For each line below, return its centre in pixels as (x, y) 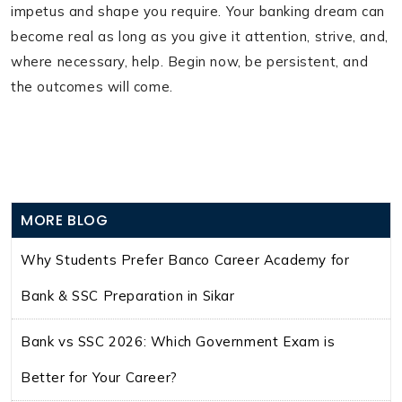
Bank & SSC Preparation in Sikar (128, 295)
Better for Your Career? (99, 377)
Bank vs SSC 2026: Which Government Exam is (178, 341)
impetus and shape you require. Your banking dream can (198, 11)
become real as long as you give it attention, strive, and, (200, 36)
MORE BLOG (65, 220)
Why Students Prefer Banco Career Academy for (185, 259)
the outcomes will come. (92, 86)
